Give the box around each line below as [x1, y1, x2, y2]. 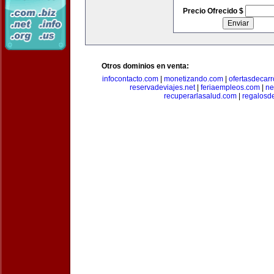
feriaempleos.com [201, 83, 260, 92]
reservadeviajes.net [130, 83, 195, 92]
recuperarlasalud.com [164, 92, 237, 100]
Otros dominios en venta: [102, 62, 189, 70]
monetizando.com [164, 75, 223, 83]
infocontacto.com [102, 75, 158, 83]
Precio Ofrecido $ [182, 7, 245, 15]
